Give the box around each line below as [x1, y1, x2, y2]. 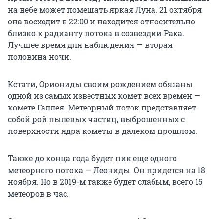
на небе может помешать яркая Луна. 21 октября [8, 4, 202, 15]
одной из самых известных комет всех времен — [8, 90, 200, 101]
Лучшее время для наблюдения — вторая [8, 39, 173, 50]
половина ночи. [8, 51, 71, 62]
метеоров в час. [8, 188, 69, 198]
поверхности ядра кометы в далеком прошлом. [8, 125, 197, 136]
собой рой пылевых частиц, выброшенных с [8, 113, 185, 124]
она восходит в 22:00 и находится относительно [8, 16, 195, 26]
